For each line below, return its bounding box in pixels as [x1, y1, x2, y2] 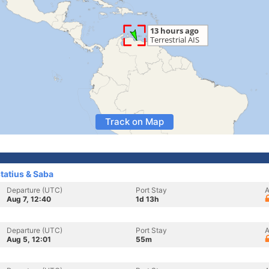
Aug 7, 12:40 [7, 195, 51, 204]
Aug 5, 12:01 [7, 235, 51, 244]
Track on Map [105, 116, 164, 127]
